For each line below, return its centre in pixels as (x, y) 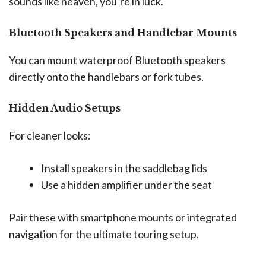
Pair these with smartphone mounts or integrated (123, 217)
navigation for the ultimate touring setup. (104, 234)
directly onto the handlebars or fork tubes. (106, 76)
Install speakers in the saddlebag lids (124, 168)
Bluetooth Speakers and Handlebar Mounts (123, 32)
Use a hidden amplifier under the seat (126, 184)
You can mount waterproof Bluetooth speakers (117, 60)
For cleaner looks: (50, 135)
